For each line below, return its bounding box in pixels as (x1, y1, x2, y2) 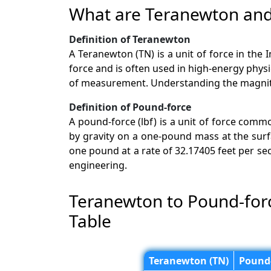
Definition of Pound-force (69, 100, 191, 114)
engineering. (69, 158, 127, 172)
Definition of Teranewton (69, 32, 191, 46)
